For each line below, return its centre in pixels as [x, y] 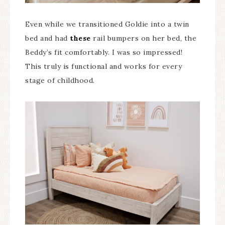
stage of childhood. [61, 81]
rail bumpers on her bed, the [143, 38]
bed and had [47, 38]
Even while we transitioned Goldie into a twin [107, 24]
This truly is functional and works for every [103, 67]
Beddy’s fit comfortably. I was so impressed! [104, 52]
